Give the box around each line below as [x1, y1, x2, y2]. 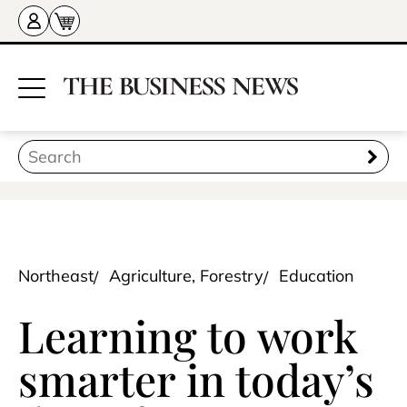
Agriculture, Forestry [109, 265, 263, 286]
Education [279, 265, 354, 286]
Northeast [18, 265, 94, 286]
